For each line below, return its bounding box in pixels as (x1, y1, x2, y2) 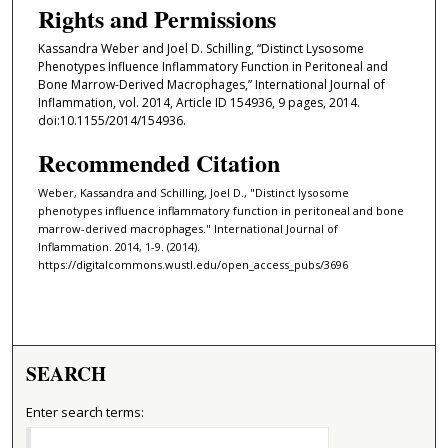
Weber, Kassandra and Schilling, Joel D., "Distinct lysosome (37, 185, 349, 201)
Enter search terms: (26, 402, 145, 421)
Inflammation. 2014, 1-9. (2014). (37, 239, 200, 255)
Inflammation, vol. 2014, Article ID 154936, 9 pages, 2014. (37, 93, 360, 111)
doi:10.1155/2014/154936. (37, 111, 186, 129)
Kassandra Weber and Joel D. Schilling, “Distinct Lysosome (37, 39, 364, 57)
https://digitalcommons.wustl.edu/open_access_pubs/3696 (37, 257, 348, 273)
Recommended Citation (37, 145, 280, 181)
